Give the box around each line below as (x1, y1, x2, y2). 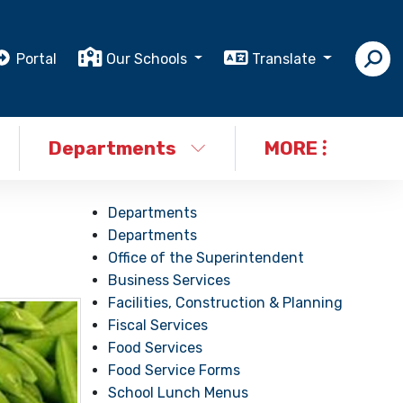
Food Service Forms (108, 362, 241, 379)
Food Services (108, 339, 203, 356)
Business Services (108, 272, 231, 289)
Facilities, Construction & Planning (108, 294, 344, 311)
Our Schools (105, 49, 191, 67)
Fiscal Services (108, 317, 209, 334)
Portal (15, 49, 57, 67)
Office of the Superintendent (108, 249, 305, 266)
